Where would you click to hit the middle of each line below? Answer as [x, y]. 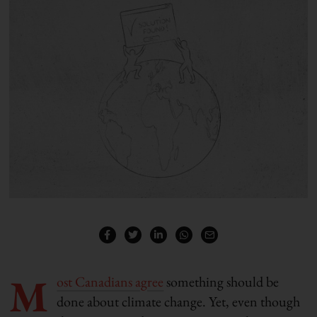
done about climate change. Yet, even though [179, 301]
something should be [221, 281]
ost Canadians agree [110, 281]
